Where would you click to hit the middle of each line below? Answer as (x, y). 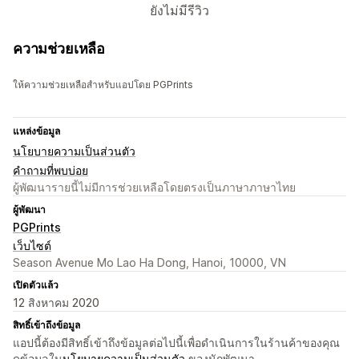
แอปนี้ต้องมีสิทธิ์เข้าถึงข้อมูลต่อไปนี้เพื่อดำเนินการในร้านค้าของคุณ (176, 343)
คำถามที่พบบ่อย (50, 171)
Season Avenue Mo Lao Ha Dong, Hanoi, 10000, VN (149, 263)
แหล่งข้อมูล (36, 131)
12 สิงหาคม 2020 (56, 303)
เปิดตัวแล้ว (36, 285)
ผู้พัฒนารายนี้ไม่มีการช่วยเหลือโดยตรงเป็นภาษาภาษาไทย (154, 188)
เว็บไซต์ (32, 246)
